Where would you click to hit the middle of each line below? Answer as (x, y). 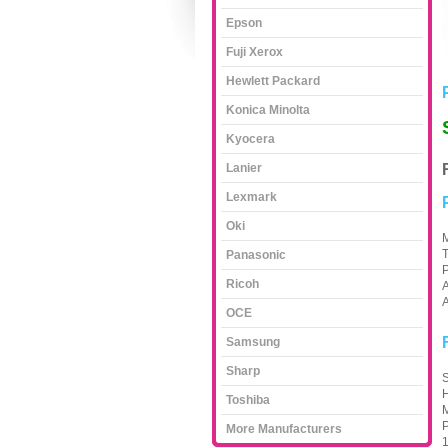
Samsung (253, 342)
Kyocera (250, 139)
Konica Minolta (268, 110)
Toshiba (248, 400)
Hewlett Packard (273, 81)
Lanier (244, 168)
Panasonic (256, 255)
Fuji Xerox (254, 52)
